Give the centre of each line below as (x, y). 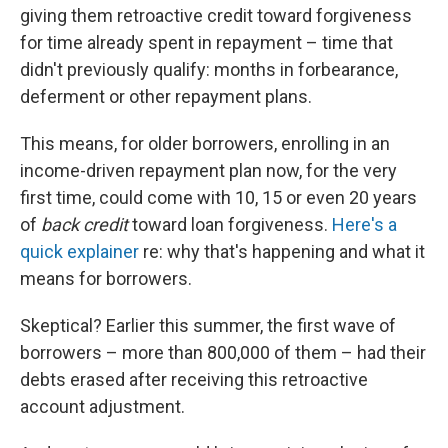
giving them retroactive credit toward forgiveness (216, 15)
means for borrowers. (106, 278)
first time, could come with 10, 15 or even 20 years (218, 197)
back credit (84, 224)
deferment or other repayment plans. (166, 96)
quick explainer (79, 251)
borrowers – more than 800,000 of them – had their (223, 352)
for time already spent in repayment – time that (206, 42)
